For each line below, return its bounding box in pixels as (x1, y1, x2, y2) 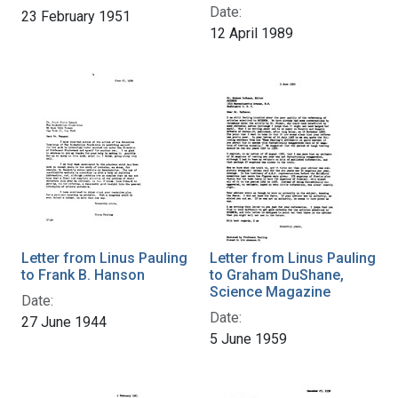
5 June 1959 (210, 330, 287, 347)
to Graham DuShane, (210, 266, 344, 283)
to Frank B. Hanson (21, 266, 145, 283)
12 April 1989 (210, 24, 293, 42)
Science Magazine (210, 283, 330, 300)
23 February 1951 (21, 7, 131, 25)
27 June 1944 (21, 313, 107, 330)
